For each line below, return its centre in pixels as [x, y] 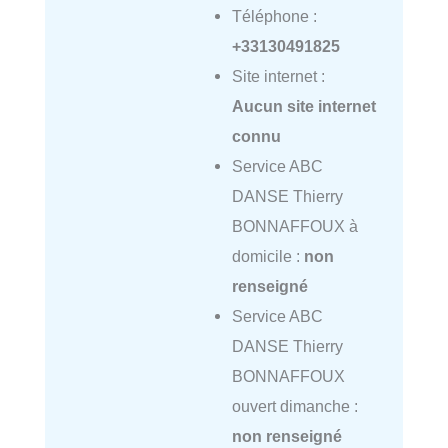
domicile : [267, 255]
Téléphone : [274, 15]
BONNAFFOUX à [294, 225]
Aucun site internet [303, 105]
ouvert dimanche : [294, 405]
